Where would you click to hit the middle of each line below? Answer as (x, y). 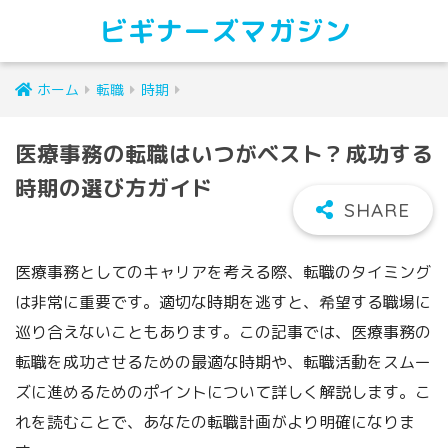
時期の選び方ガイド (114, 188)
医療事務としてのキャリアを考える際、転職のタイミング (223, 271)
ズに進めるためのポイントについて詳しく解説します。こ (223, 391)
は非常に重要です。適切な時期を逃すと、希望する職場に (223, 301)
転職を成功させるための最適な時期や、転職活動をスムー (223, 361)
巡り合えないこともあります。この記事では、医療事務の (223, 331)
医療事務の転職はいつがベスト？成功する (224, 154)
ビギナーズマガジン (226, 31)
